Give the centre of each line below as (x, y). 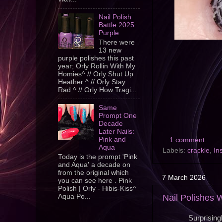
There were (117, 42)
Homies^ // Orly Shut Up (96, 74)
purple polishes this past (96, 58)
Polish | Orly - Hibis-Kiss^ (97, 188)
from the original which (93, 172)
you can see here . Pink (95, 180)
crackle (198, 151)
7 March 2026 (184, 178)
